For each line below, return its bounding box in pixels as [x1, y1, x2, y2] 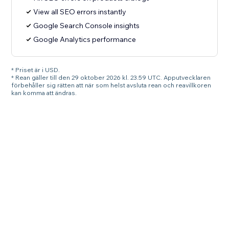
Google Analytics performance [33, 35, 136, 44]
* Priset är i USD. [11, 66, 60, 74]
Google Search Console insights [33, 21, 140, 31]
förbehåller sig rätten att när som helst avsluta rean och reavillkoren [11, 81, 212, 89]
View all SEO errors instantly [33, 7, 127, 17]
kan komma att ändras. [11, 89, 77, 97]
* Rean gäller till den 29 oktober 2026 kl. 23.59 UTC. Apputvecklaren [11, 74, 211, 82]
